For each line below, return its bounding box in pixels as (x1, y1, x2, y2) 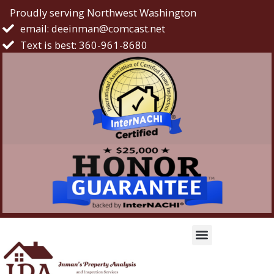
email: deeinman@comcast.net (20, 21, 165, 35)
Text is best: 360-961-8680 (20, 37, 147, 52)
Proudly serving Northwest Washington (10, 6, 197, 20)
